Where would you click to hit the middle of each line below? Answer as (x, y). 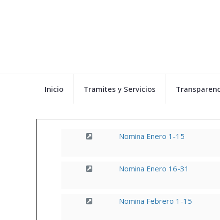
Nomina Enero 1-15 (151, 136)
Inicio (54, 89)
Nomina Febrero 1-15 (155, 201)
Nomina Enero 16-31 (154, 168)
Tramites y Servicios (119, 89)
